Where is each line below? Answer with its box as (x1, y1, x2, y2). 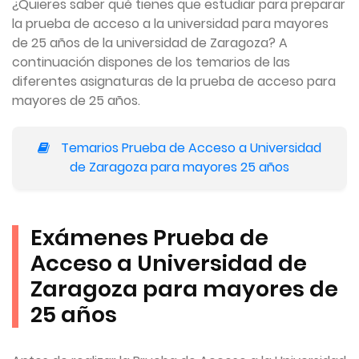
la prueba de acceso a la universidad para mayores (12, 14, 329, 34)
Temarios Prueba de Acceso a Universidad (58, 139, 321, 158)
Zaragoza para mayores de (30, 273, 338, 305)
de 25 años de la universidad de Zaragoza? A (12, 34, 288, 53)
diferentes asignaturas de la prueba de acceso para (12, 72, 336, 91)
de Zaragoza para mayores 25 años (70, 158, 289, 177)
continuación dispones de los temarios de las (12, 53, 290, 72)
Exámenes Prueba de (30, 222, 268, 254)
